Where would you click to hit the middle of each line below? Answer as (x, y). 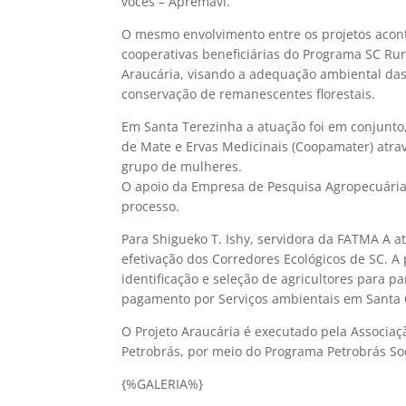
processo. (151, 206)
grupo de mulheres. (182, 166)
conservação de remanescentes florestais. (249, 94)
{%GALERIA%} (163, 384)
